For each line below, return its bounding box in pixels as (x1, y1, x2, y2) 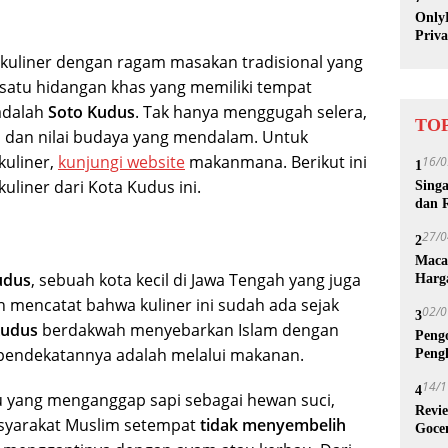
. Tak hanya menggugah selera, (135, 100, 367, 123)
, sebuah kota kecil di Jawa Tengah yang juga (31, 268, 361, 291)
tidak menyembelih (200, 413, 346, 436)
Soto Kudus (48, 100, 135, 123)
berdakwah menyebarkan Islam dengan (38, 318, 339, 341)
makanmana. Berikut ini (185, 150, 367, 173)
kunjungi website (58, 150, 185, 173)
